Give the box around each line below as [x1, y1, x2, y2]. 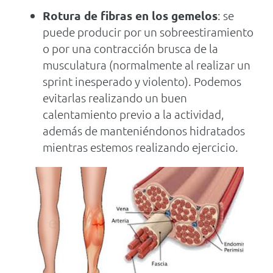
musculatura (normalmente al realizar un [42, 57, 250, 73]
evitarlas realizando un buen [42, 90, 187, 105]
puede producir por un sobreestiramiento [42, 24, 253, 40]
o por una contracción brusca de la [42, 41, 218, 56]
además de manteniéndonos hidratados [42, 123, 245, 138]
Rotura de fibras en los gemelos [42, 8, 218, 24]
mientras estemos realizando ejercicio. [42, 140, 238, 155]
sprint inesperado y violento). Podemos [42, 74, 241, 89]
